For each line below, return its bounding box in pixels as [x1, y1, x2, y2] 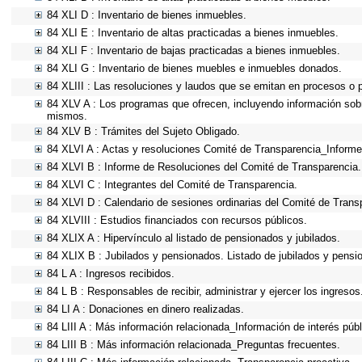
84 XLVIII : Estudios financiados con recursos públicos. [47, 214, 307, 226]
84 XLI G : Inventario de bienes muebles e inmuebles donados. [47, 62, 342, 74]
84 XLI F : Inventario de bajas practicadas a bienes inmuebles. [47, 44, 340, 57]
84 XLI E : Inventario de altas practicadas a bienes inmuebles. [47, 27, 339, 39]
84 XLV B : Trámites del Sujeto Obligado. [47, 125, 240, 137]
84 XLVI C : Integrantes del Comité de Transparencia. [47, 179, 297, 191]
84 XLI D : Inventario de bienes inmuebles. [47, 9, 246, 21]
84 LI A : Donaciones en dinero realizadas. [47, 303, 244, 315]
